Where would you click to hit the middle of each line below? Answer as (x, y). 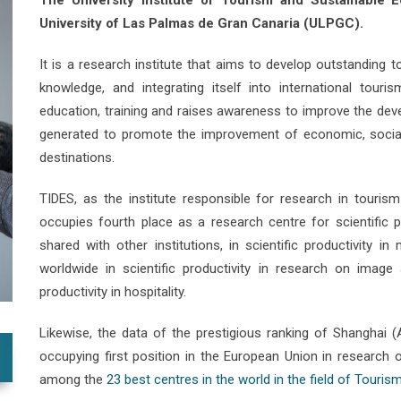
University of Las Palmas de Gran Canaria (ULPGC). (201, 23)
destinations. (77, 158)
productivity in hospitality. (113, 292)
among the (73, 380)
